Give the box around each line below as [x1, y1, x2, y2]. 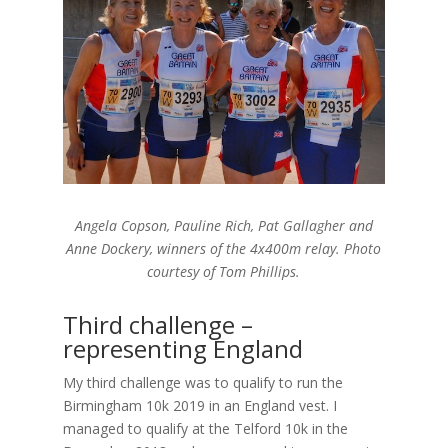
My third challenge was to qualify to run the [62, 372, 343, 392]
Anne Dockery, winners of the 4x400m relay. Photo [66, 238, 382, 258]
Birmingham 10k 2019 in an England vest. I [62, 395, 337, 415]
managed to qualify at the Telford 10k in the [62, 418, 348, 438]
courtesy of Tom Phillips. [147, 261, 301, 281]
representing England [62, 331, 303, 365]
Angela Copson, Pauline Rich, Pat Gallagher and [74, 215, 373, 235]
